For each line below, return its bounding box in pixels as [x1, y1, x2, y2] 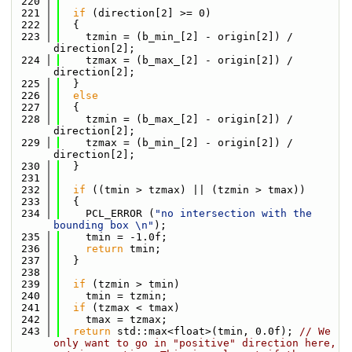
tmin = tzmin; [60, 290, 167, 302]
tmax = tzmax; [60, 313, 167, 325]
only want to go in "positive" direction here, [53, 337, 336, 349]
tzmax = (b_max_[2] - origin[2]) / [60, 54, 293, 66]
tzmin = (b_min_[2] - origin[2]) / [60, 31, 293, 42]
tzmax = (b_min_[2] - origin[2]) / [60, 137, 293, 148]
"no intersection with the [155, 207, 312, 219]
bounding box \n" [53, 219, 154, 231]
